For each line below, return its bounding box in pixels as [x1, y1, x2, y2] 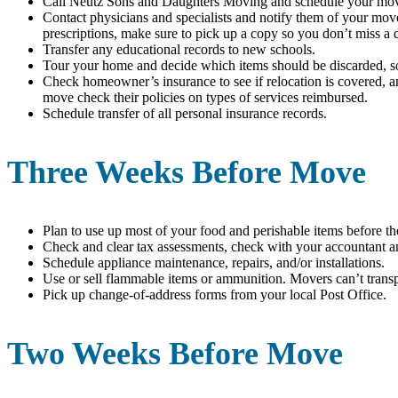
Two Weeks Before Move [7, 335, 343, 371]
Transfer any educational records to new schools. [43, 41, 315, 57]
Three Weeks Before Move [7, 154, 366, 190]
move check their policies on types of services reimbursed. [43, 89, 368, 105]
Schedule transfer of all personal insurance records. [43, 105, 327, 121]
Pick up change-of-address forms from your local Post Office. [43, 286, 386, 302]
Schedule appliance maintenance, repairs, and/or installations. [43, 254, 385, 270]
